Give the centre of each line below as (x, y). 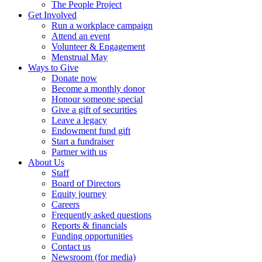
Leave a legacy (79, 120)
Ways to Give (53, 67)
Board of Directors (86, 183)
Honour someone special (97, 99)
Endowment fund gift (91, 130)
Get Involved (52, 15)
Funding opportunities (92, 236)
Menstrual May (80, 57)
